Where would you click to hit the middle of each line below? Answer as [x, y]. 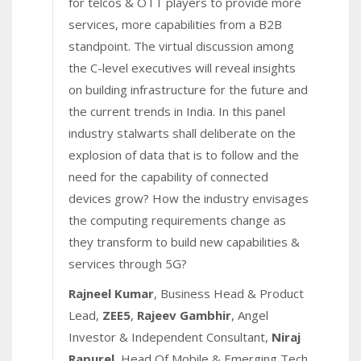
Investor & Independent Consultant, [170, 336]
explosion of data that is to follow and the [184, 154]
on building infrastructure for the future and [188, 89]
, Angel [250, 315]
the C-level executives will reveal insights [182, 67]
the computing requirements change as [177, 220]
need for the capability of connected [168, 176]
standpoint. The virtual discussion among [181, 46]
